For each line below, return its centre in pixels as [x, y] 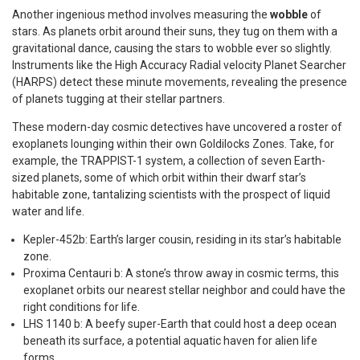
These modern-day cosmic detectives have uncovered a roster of [177, 127]
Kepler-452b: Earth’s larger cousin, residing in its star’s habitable [182, 239]
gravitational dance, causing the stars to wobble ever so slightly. [172, 48]
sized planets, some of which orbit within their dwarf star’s [159, 177]
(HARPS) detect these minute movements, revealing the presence [180, 82]
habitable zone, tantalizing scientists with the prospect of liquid [171, 194]
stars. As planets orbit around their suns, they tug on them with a [175, 31]
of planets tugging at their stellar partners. [119, 98]
